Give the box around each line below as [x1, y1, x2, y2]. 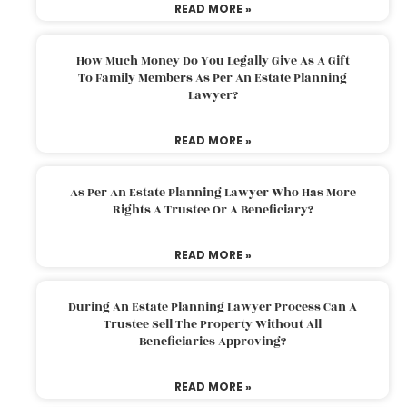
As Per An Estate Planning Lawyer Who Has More [69, 183, 356, 202]
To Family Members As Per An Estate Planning [78, 68, 347, 87]
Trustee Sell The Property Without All [104, 314, 322, 333]
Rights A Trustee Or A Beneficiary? [112, 200, 313, 219]
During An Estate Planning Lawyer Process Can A [68, 297, 357, 316]
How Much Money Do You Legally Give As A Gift [75, 51, 350, 70]
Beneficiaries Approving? [139, 332, 286, 351]
